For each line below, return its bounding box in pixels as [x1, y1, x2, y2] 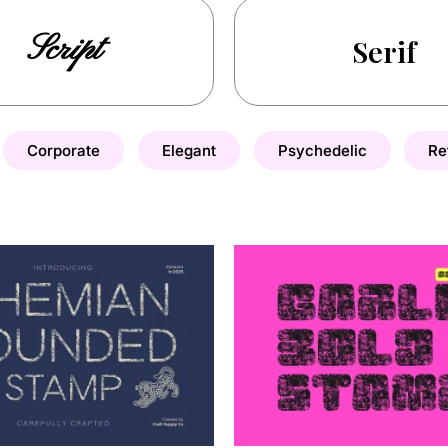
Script [26, 27, 102, 73]
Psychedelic [277, 140, 367, 160]
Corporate [27, 140, 101, 160]
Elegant [161, 140, 216, 160]
